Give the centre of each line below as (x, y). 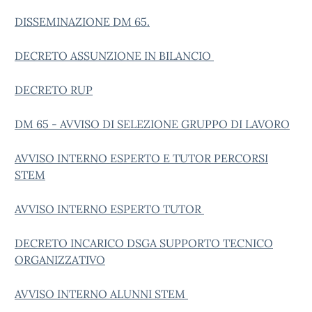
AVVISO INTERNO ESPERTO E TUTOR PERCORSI (141, 158)
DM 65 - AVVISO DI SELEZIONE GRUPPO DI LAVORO (152, 124)
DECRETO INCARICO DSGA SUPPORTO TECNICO (144, 243)
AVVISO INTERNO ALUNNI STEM (101, 294)
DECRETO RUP (54, 90)
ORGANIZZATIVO (60, 260)
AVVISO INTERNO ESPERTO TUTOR (109, 209)
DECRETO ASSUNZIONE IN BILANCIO (114, 56)
